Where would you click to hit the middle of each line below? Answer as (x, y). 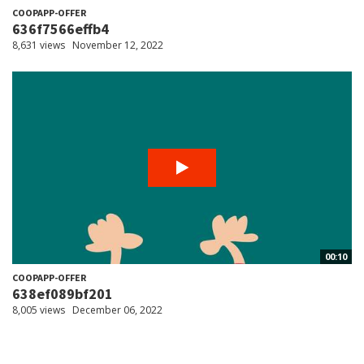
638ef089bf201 (63, 294)
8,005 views (39, 310)
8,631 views (39, 45)
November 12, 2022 (118, 45)
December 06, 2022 (117, 310)
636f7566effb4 (61, 29)
